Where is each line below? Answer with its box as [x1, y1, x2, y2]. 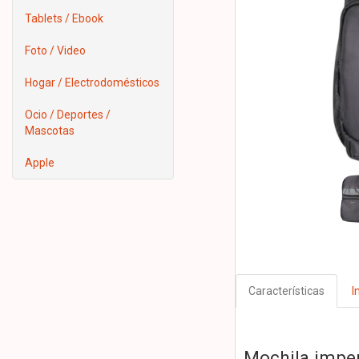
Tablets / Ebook [25, 12, 103, 25]
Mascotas [25, 124, 75, 137]
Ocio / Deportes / [25, 108, 111, 121]
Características [248, 284, 325, 298]
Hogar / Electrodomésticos [25, 76, 159, 89]
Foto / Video [25, 44, 86, 57]
